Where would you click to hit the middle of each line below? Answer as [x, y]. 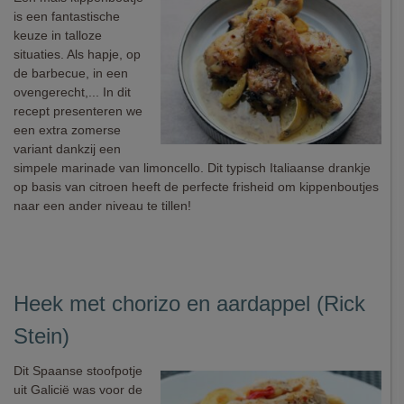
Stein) [41, 336]
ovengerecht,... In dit [72, 92]
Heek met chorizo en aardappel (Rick [189, 303]
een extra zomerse [67, 130]
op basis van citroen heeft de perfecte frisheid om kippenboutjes [196, 187]
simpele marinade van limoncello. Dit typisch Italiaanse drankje [192, 168]
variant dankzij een [67, 149]
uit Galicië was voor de [78, 390]
